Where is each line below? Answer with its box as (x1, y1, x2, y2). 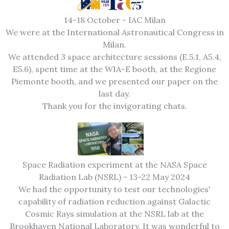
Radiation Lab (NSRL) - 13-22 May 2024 (39, 171, 190, 182)
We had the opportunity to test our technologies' (18, 184, 211, 194)
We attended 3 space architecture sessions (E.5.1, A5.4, (8, 52, 221, 62)
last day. (99, 88, 130, 99)
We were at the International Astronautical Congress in (5, 27, 224, 38)
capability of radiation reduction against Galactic (18, 196, 211, 207)
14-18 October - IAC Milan (63, 15, 166, 26)
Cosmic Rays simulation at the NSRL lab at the (25, 208, 204, 219)
